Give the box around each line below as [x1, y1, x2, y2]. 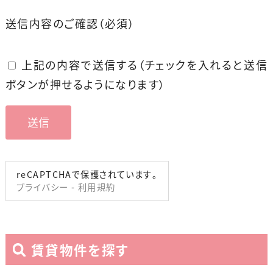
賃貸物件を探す [30, 239, 129, 260]
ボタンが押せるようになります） [5, 76, 166, 93]
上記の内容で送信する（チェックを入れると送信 [17, 56, 268, 73]
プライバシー [16, 180, 69, 194]
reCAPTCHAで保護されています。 [16, 168, 158, 182]
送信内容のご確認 [5, 15, 99, 32]
